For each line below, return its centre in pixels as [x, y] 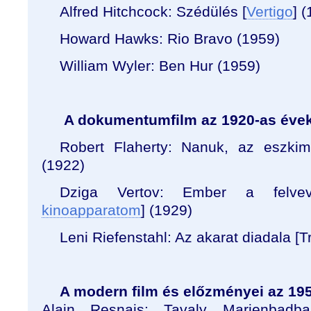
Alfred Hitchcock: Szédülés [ [153, 11]
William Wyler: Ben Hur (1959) [160, 66]
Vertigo [270, 11]
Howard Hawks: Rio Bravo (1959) [170, 39]
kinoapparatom [91, 210]
